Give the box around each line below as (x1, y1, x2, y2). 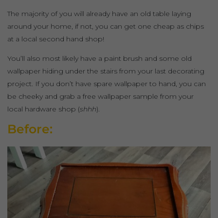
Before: (7, 122, 53, 137)
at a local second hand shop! (7, 35, 104, 44)
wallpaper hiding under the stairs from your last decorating (7, 67, 204, 76)
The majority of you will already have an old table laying (7, 9, 191, 18)
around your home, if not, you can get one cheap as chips (7, 22, 204, 31)
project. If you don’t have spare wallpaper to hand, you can (7, 79, 206, 89)
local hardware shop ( (7, 105, 80, 114)
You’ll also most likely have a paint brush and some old (7, 54, 192, 63)
